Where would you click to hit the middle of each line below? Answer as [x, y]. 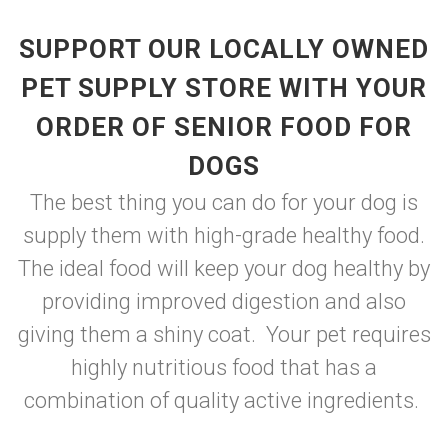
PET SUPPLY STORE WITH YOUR [224, 88]
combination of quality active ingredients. [224, 400]
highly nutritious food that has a [224, 367]
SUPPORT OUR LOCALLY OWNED [224, 49]
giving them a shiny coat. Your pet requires [224, 334]
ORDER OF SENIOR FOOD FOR [224, 127]
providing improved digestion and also [224, 301]
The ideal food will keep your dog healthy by [224, 268]
